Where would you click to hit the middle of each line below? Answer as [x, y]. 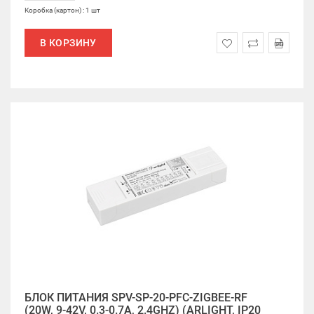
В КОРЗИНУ [68, 43]
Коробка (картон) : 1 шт [62, 10]
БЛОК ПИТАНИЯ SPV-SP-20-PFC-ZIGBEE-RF [136, 298]
